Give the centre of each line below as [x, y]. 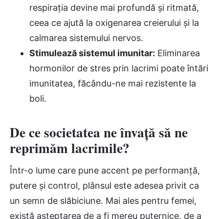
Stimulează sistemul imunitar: [92, 53]
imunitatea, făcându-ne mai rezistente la [113, 84]
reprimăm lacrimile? [70, 148]
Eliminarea [177, 53]
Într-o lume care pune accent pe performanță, [105, 170]
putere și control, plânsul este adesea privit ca [104, 185]
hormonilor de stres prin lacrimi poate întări [119, 68]
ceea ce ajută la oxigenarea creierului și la [114, 23]
